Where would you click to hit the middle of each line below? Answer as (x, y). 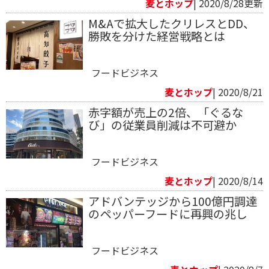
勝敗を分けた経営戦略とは (156, 36)
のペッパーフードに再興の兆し (168, 213)
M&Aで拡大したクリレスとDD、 (171, 23)
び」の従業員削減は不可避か (162, 125)
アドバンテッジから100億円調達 (172, 201)
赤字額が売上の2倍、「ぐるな (165, 112)
